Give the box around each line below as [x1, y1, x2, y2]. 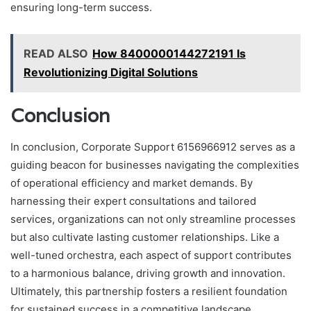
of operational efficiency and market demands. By [10, 176, 253, 190]
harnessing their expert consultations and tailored [10, 194, 256, 208]
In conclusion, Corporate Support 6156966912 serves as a [10, 140, 295, 153]
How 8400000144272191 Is [92, 47, 246, 61]
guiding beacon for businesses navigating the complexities [10, 158, 299, 171]
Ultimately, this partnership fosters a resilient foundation [10, 284, 287, 298]
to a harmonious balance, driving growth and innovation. [10, 266, 285, 280]
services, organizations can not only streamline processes [10, 212, 296, 226]
